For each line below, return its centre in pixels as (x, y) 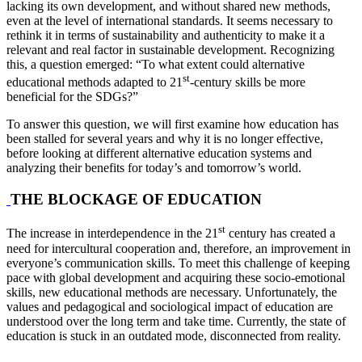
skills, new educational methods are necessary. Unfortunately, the (172, 292)
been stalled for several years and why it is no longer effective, (165, 139)
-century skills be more (248, 82)
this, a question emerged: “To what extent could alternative (156, 64)
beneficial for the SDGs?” (72, 97)
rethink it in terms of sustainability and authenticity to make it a (166, 35)
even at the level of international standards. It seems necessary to (170, 20)
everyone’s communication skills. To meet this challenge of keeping (178, 263)
